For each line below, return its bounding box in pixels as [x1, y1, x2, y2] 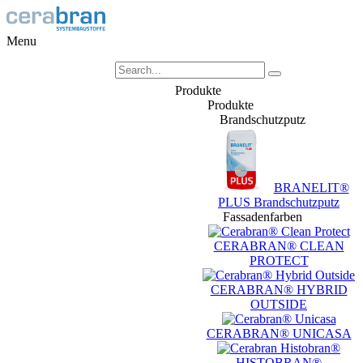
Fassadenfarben [223, 210, 302, 224]
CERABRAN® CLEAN [213, 239, 344, 253]
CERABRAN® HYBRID [210, 283, 348, 297]
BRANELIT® [273, 181, 349, 194]
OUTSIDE [250, 297, 307, 311]
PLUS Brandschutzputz [218, 195, 340, 209]
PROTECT [249, 254, 309, 267]
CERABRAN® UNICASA [206, 327, 352, 340]
